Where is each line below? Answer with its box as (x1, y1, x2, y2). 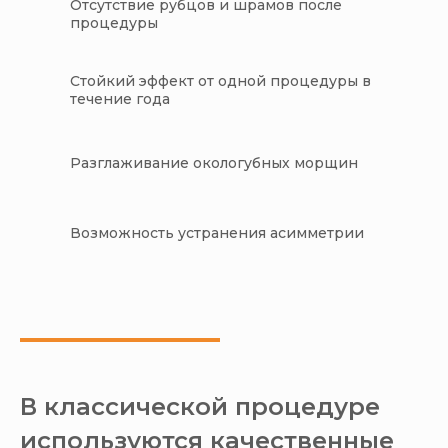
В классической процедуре (20, 392, 380, 422)
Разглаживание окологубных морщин (70, 154, 358, 173)
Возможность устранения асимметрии (70, 224, 364, 243)
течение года (70, 90, 170, 109)
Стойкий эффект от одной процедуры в (70, 72, 371, 91)
